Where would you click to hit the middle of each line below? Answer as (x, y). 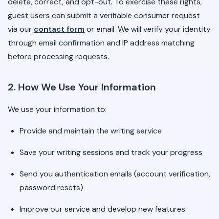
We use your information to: (57, 109)
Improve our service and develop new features (102, 209)
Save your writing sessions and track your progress (111, 152)
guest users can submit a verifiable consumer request (104, 15)
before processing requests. (58, 56)
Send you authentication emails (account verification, (115, 174)
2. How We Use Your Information (82, 87)
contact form (59, 29)
